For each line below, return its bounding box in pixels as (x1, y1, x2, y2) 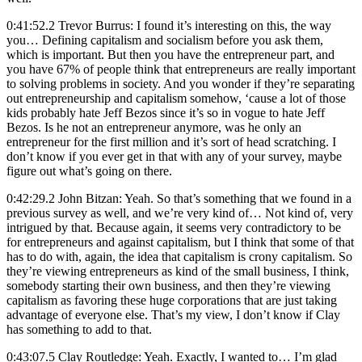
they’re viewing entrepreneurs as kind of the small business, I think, (6, 263, 349, 278)
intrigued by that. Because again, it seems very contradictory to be (6, 220, 341, 234)
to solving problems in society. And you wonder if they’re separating (6, 76, 355, 90)
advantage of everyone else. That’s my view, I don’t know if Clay (6, 307, 340, 322)
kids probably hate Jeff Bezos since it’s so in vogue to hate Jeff (6, 105, 325, 120)
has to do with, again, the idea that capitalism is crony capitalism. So (6, 249, 352, 263)
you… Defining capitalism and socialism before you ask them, (6, 32, 323, 47)
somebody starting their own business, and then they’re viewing (6, 278, 330, 293)
